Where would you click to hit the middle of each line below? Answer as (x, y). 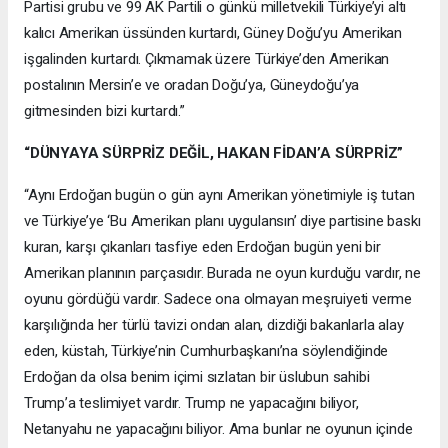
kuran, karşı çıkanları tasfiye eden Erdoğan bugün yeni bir (202, 246)
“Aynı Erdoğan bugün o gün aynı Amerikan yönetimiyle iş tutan (219, 194)
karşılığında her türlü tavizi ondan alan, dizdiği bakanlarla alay (214, 324)
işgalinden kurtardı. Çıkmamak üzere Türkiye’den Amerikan (207, 58)
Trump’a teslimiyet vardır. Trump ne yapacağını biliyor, (191, 402)
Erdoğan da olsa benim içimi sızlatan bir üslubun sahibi (197, 376)
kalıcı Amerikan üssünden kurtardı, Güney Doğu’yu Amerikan (213, 32)
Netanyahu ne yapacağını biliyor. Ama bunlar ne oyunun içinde (218, 428)
